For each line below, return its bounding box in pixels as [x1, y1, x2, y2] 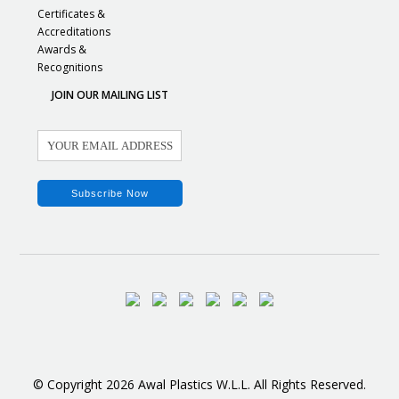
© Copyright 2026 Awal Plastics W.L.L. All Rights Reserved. [33, 376, 366, 394]
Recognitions [37, 60, 103, 75]
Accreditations [37, 24, 111, 39]
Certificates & [37, 6, 106, 21]
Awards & [37, 42, 87, 57]
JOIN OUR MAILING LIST [51, 87, 168, 102]
